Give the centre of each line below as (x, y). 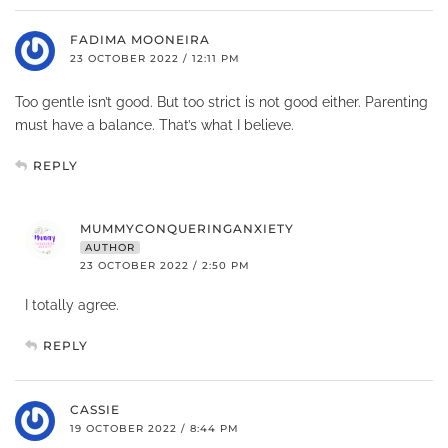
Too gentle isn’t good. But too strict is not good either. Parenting (221, 101)
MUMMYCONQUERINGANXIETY (187, 228)
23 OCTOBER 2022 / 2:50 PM (165, 265)
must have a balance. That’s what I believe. (154, 124)
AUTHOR (110, 247)
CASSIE (95, 409)
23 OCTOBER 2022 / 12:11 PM (155, 58)
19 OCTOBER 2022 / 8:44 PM (154, 428)
